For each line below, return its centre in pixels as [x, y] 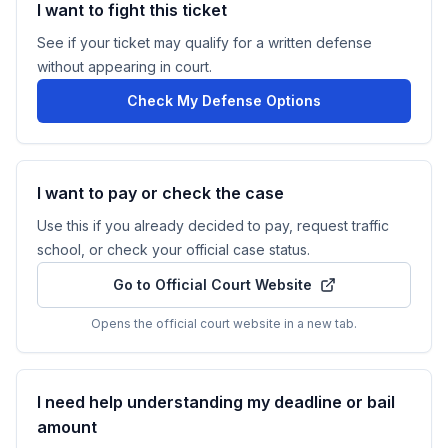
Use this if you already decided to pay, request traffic [213, 225]
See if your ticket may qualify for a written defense [204, 42]
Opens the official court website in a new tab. [224, 323]
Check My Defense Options [224, 100]
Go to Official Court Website [212, 284]
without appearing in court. [124, 66]
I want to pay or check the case [160, 193]
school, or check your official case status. [173, 249]
